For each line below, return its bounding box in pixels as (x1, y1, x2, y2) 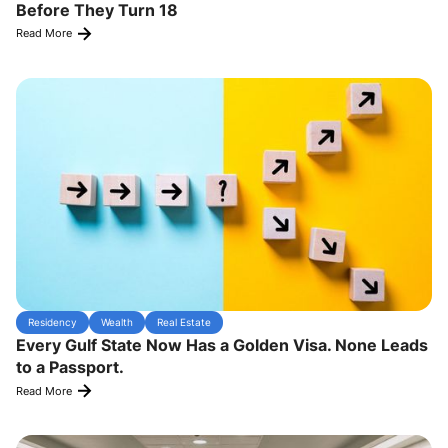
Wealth (101, 316, 133, 330)
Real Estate (157, 316, 211, 330)
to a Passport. (16, 357, 124, 378)
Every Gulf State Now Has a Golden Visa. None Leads (16, 335, 428, 356)
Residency (28, 316, 77, 330)
